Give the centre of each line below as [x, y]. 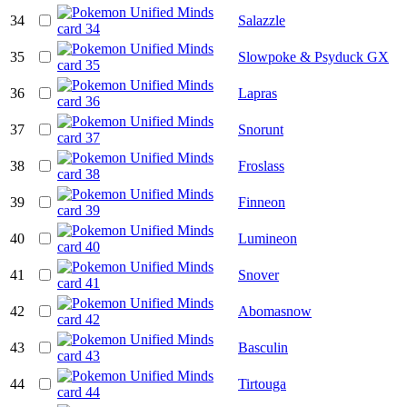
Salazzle [262, 20]
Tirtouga [262, 383]
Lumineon [268, 238]
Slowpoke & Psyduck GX [313, 56]
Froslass [261, 165]
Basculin [263, 347]
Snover [258, 274]
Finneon [262, 202]
